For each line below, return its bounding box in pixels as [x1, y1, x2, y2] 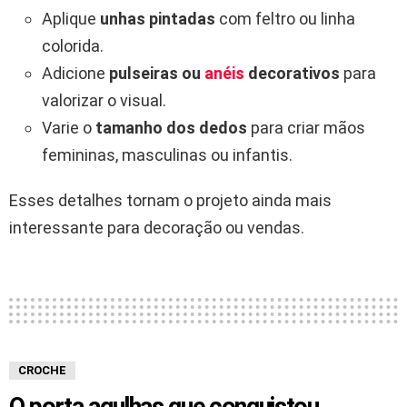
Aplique [42, 9, 100, 29]
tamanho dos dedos [95, 118, 247, 138]
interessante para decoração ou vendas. [9, 218, 304, 238]
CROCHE [18, 363, 66, 378]
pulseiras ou [109, 64, 204, 84]
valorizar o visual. [42, 91, 166, 111]
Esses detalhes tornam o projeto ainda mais [9, 191, 332, 211]
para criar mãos [247, 118, 365, 138]
